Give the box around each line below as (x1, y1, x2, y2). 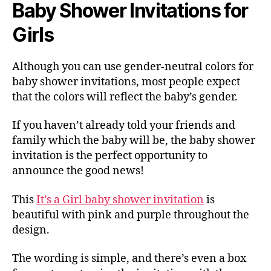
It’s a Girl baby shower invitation (36, 192, 204, 207)
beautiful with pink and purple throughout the (12, 207, 249, 222)
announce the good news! (12, 164, 144, 178)
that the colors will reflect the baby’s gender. (12, 90, 238, 104)
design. (12, 223, 50, 237)
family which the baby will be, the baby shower (12, 134, 255, 148)
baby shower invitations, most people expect (12, 74, 240, 89)
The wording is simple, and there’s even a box (12, 252, 246, 266)
